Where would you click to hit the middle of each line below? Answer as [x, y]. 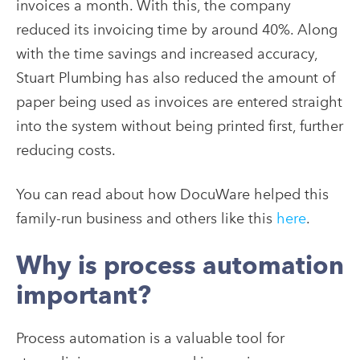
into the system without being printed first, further [180, 125]
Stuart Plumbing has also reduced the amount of [176, 77]
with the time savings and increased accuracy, [167, 53]
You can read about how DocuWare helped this [172, 194]
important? [84, 295]
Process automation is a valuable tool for [150, 337]
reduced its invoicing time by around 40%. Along [177, 29]
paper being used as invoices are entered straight [179, 101]
